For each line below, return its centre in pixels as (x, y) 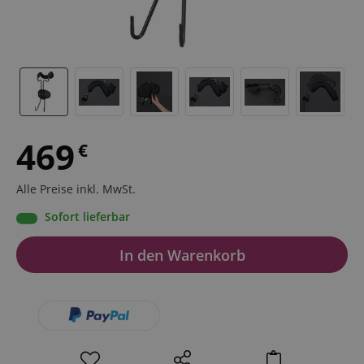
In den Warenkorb (182, 255)
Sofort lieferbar (87, 217)
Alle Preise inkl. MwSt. (76, 189)
